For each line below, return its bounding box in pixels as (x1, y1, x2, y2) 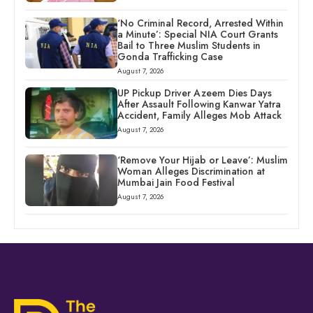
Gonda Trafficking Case (117, 49, 223, 64)
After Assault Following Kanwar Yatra (117, 96, 281, 111)
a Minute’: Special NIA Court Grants (117, 27, 278, 41)
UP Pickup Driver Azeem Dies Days (117, 85, 272, 100)
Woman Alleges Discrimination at (117, 163, 265, 178)
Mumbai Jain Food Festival (117, 175, 235, 189)
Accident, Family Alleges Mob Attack (117, 108, 282, 122)
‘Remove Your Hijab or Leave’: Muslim (117, 152, 288, 167)
